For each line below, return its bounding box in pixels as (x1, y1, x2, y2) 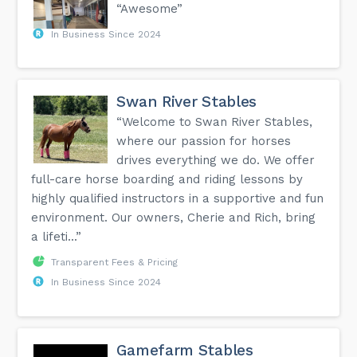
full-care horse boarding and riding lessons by (31, 171, 304, 186)
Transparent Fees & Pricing (51, 256, 178, 268)
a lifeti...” (31, 229, 82, 244)
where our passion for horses (116, 133, 292, 148)
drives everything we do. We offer (116, 152, 316, 167)
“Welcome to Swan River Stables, (116, 114, 313, 129)
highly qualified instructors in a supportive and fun (31, 190, 324, 206)
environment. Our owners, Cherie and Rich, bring (31, 210, 316, 225)
